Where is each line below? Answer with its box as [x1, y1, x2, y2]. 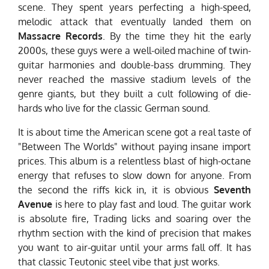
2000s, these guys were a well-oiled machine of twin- [18, 44, 251, 57]
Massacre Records [18, 30, 103, 43]
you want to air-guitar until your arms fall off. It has [18, 241, 251, 254]
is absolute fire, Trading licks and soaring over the [18, 213, 251, 225]
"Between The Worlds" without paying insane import [18, 141, 251, 153]
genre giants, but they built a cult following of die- [18, 88, 251, 100]
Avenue [18, 198, 52, 211]
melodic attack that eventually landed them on [18, 16, 251, 28]
